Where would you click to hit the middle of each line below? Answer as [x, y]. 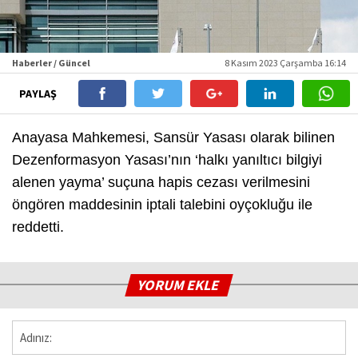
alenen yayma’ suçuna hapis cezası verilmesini [161, 182]
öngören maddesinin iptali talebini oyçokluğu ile [162, 204]
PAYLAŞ [39, 93]
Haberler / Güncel [51, 62]
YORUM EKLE [179, 284]
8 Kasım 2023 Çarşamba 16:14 [285, 62]
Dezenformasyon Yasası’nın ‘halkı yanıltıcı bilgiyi [167, 159]
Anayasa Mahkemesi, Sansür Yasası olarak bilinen [173, 137]
